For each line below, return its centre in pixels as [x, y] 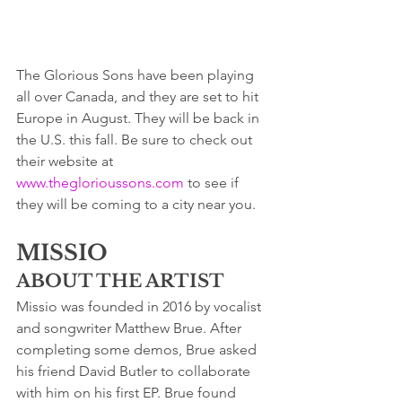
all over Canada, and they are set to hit [139, 96]
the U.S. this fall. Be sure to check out [136, 139]
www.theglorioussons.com [100, 182]
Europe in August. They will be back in [140, 118]
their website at [66, 161]
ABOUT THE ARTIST [120, 280]
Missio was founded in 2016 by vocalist [140, 306]
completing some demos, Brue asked [138, 349]
